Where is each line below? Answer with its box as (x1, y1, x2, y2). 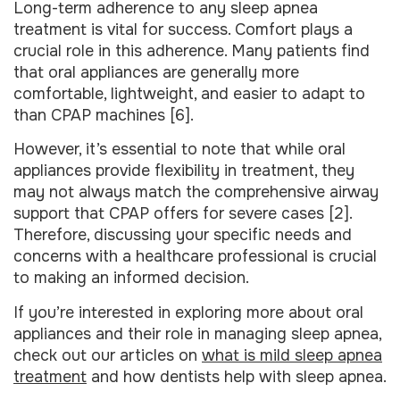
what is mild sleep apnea (202, 345, 382, 365)
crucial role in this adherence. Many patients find (13, 40, 370, 61)
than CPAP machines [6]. (13, 104, 194, 125)
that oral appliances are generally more (13, 62, 299, 82)
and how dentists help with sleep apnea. (87, 366, 387, 387)
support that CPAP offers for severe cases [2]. (13, 204, 352, 224)
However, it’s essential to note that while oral (13, 139, 346, 160)
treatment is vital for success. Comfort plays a (13, 19, 353, 39)
